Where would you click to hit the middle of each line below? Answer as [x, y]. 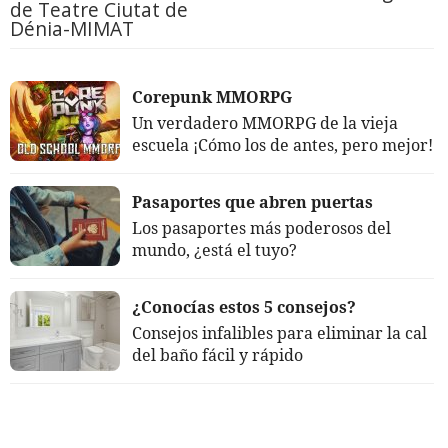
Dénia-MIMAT [72, 28]
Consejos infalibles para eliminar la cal [279, 332]
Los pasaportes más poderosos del [261, 227]
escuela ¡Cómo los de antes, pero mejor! [282, 144]
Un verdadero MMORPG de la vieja [265, 122]
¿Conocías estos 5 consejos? [244, 306]
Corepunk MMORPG [212, 96]
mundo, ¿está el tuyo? [214, 249]
